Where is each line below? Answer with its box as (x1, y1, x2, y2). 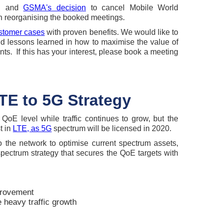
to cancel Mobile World (85, 3, 179, 12)
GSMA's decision (23, 3, 86, 12)
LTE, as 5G (13, 124, 52, 133)
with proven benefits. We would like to (45, 28, 179, 36)
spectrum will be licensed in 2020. (52, 124, 174, 133)
